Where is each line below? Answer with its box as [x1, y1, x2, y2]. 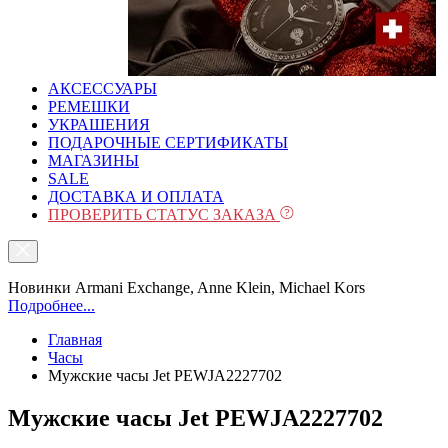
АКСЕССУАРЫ [48, 80, 157, 97]
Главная [48, 331, 102, 348]
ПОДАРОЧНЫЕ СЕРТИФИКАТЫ [48, 134, 288, 151]
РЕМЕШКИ [48, 98, 130, 115]
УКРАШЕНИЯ [48, 116, 150, 133]
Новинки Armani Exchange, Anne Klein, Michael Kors [8, 279, 365, 296]
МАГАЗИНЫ [48, 152, 139, 169]
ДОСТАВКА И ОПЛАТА [48, 188, 224, 205]
